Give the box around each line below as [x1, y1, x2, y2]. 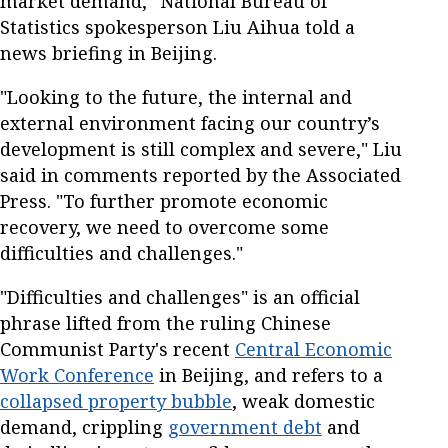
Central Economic [235, 337, 392, 362]
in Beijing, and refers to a [154, 363, 383, 388]
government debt [168, 415, 322, 440]
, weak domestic [232, 389, 375, 414]
